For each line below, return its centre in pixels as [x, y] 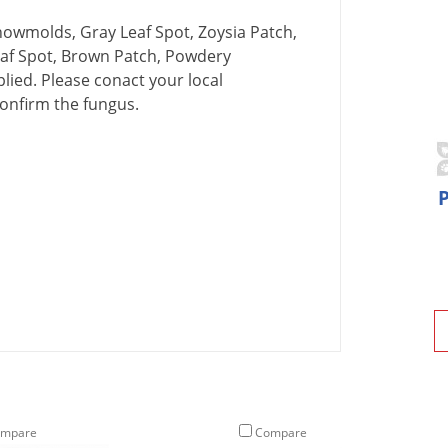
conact [119, 80]
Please [65, 80]
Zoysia [222, 32]
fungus [109, 104]
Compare [279, 433]
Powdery [198, 56]
